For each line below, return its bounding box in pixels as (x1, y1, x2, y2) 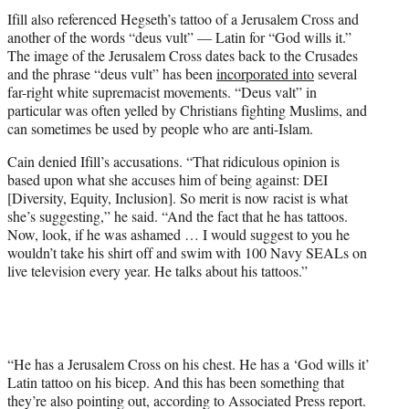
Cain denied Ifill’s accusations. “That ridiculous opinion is (7, 151, 340, 171)
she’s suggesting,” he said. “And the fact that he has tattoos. (7, 205, 348, 225)
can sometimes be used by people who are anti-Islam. (7, 118, 313, 138)
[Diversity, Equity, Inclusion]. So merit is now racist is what (7, 187, 348, 207)
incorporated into (216, 63, 314, 83)
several (314, 63, 357, 83)
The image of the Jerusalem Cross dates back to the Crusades (7, 45, 358, 65)
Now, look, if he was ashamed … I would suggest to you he (7, 224, 350, 244)
